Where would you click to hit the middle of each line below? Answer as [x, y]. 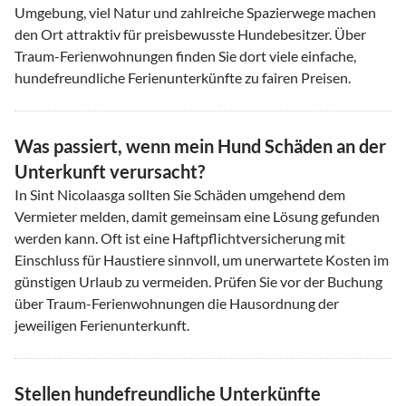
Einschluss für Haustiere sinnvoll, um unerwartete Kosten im [202, 259]
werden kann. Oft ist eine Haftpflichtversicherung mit [180, 237]
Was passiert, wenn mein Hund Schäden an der [200, 145]
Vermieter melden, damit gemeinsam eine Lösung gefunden [197, 216]
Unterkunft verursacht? [110, 171]
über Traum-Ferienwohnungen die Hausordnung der [177, 303]
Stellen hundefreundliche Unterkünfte [168, 393]
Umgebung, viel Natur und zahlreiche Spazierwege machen [195, 12]
